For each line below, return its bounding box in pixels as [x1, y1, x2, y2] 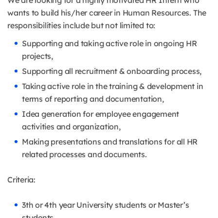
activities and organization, [22, 122, 121, 132]
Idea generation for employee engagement [22, 109, 180, 119]
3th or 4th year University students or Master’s [22, 200, 189, 210]
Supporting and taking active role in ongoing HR [22, 38, 197, 49]
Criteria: [7, 175, 36, 185]
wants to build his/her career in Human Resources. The [7, 8, 207, 18]
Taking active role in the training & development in [22, 81, 203, 91]
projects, [22, 51, 53, 61]
